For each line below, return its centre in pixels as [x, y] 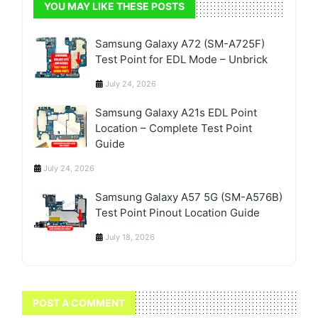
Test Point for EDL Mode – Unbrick [182, 60]
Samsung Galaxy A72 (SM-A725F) [180, 44]
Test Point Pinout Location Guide [178, 213]
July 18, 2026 [130, 237]
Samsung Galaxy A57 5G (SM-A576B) [189, 197]
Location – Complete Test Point [174, 128]
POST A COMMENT [79, 303]
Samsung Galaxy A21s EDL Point [176, 113]
